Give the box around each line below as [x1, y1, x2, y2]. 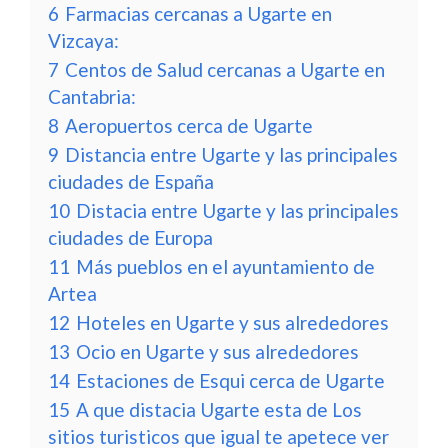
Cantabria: [48, 85, 136, 108]
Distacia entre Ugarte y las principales [76, 199, 399, 222]
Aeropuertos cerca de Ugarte [65, 114, 313, 137]
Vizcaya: [48, 29, 119, 52]
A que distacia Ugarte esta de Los [76, 398, 362, 421]
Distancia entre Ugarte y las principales [65, 143, 398, 166]
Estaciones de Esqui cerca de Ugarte [76, 369, 385, 392]
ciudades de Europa [48, 226, 213, 249]
